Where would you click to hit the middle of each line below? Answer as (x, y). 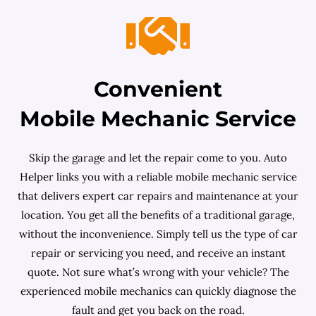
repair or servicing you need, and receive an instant (158, 253)
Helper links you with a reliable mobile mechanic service (158, 177)
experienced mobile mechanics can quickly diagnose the (158, 291)
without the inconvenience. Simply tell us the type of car (158, 234)
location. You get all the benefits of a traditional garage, (158, 215)
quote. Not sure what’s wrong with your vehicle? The (158, 272)
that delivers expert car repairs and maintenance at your (158, 196)
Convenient (158, 89)
